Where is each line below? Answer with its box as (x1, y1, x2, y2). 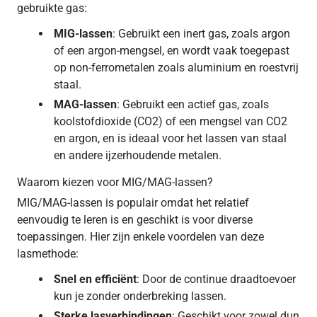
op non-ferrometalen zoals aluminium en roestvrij (54, 60, 299, 74)
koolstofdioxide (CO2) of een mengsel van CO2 (54, 114, 287, 128)
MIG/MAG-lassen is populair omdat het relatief (17, 195, 249, 209)
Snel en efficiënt (54, 272, 137, 286)
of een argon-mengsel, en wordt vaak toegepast (54, 43, 289, 57)
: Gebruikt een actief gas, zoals (117, 97, 269, 111)
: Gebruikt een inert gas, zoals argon (113, 26, 290, 40)
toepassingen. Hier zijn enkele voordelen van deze (17, 229, 264, 243)
